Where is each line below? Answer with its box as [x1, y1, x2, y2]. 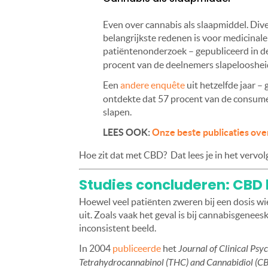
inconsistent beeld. [79, 223, 156, 234]
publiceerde [112, 243, 161, 254]
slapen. [103, 106, 132, 118]
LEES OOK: [103, 127, 152, 138]
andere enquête [120, 80, 185, 91]
